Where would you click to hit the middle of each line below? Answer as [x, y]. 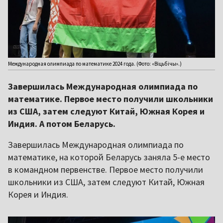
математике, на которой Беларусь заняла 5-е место [109, 157]
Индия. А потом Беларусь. [62, 124]
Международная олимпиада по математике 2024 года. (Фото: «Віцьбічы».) [95, 64]
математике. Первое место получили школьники [111, 99]
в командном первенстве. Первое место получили [106, 170]
